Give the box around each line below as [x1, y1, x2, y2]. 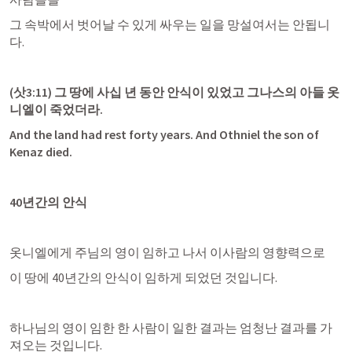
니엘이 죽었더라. [9, 101, 103, 117]
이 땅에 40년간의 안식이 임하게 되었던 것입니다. [9, 269, 277, 285]
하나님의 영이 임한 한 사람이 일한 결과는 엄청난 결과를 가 [9, 320, 332, 335]
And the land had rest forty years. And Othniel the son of [9, 126, 319, 142]
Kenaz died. [9, 144, 72, 159]
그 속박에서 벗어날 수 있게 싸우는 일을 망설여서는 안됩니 [9, 16, 330, 32]
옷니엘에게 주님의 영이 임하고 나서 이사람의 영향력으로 [9, 244, 325, 260]
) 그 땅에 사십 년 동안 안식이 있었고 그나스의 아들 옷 [48, 84, 339, 100]
